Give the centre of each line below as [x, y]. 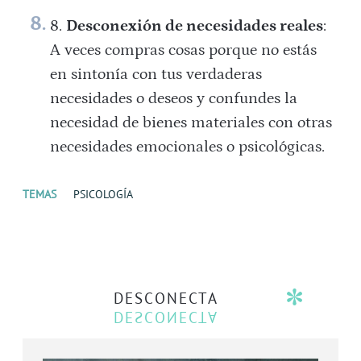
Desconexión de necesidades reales [194, 26]
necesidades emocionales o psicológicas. [187, 147]
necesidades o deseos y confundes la [173, 99]
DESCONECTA [166, 299]
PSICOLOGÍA [103, 195]
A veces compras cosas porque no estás [183, 50]
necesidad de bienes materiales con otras [191, 123]
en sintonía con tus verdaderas [156, 75]
